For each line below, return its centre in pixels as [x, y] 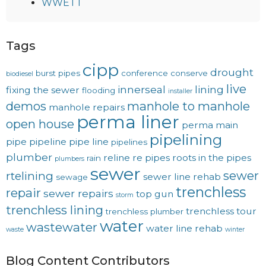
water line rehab [184, 228]
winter [235, 229]
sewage [72, 177]
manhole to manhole [189, 106]
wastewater [62, 227]
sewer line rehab [182, 176]
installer [180, 91]
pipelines [129, 142]
